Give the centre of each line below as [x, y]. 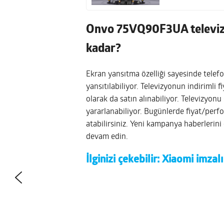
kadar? [103, 49]
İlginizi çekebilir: [124, 159]
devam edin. [107, 137]
